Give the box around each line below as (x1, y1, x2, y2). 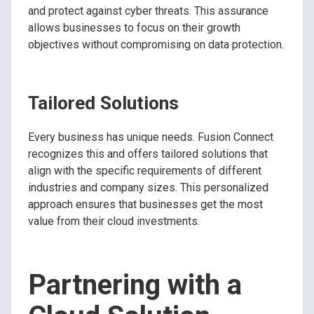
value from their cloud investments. (28, 214, 200, 228)
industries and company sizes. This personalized (28, 181, 268, 195)
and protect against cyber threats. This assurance (28, 4, 268, 18)
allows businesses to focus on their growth (28, 20, 240, 34)
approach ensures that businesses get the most (28, 198, 263, 212)
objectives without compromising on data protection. (28, 37, 284, 51)
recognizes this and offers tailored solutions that (28, 147, 268, 161)
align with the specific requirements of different (28, 164, 261, 178)
